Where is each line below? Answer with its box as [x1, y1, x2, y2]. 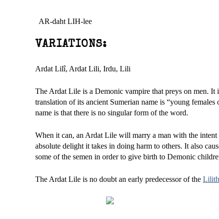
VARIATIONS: [35, 40, 107, 50]
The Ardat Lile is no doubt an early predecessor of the [35, 175, 203, 183]
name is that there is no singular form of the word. [35, 109, 188, 117]
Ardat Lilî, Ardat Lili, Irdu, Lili [35, 65, 131, 73]
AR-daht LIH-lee [35, 17, 92, 25]
